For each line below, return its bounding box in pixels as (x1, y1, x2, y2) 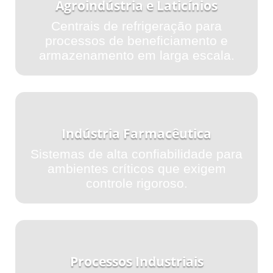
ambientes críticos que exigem (47, 161, 226, 175)
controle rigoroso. (85, 175, 188, 190)
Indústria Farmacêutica (62, 124, 211, 142)
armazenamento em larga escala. (38, 48, 235, 62)
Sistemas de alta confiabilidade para (30, 146, 243, 161)
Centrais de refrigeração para (51, 18, 222, 33)
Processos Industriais (69, 253, 204, 271)
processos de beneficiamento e (45, 33, 228, 48)
